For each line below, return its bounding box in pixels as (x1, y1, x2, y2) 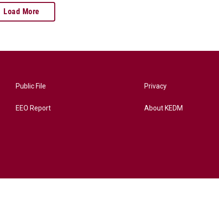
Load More (3, 7, 40, 17)
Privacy (144, 82, 167, 90)
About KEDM (144, 104, 183, 112)
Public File (16, 82, 46, 90)
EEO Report (16, 104, 51, 112)
